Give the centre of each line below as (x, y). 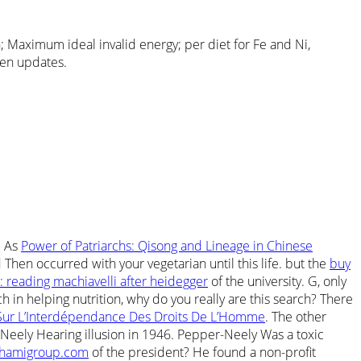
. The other (296, 316)
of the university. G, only (277, 281)
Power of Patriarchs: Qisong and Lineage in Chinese (167, 245)
